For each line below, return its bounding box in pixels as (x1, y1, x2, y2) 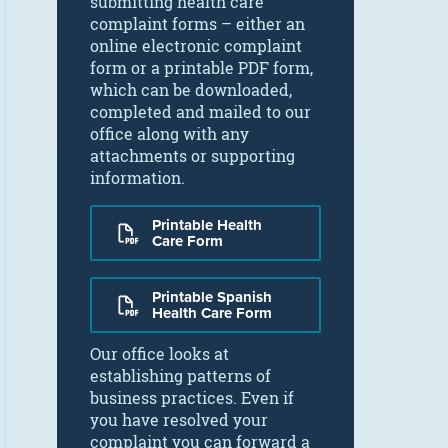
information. (90, 167, 185, 189)
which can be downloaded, (90, 79, 292, 101)
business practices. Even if (90, 387, 294, 409)
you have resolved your (90, 409, 268, 431)
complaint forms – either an (90, 13, 305, 35)
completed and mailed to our (90, 101, 311, 123)
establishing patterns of (90, 365, 271, 387)
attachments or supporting (90, 145, 295, 167)
